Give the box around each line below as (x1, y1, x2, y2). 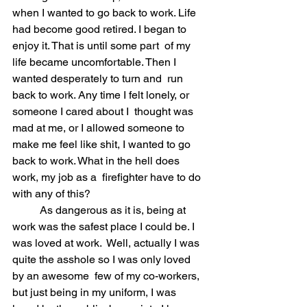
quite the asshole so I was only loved (12, 253, 193, 266)
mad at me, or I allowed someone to (12, 121, 187, 134)
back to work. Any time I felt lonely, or (12, 88, 192, 101)
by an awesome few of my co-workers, (12, 269, 202, 282)
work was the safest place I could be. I (12, 220, 197, 233)
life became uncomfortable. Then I (12, 56, 179, 69)
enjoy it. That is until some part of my (12, 39, 193, 52)
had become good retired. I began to (12, 23, 189, 36)
